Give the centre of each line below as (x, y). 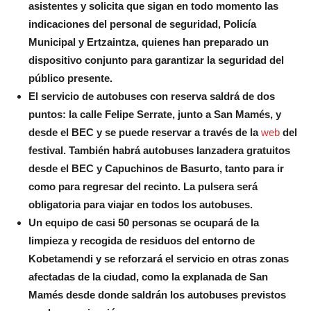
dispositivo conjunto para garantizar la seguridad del (156, 60)
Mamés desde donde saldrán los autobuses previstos (157, 294)
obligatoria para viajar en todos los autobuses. (141, 204)
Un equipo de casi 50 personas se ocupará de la (144, 222)
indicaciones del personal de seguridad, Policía (142, 24)
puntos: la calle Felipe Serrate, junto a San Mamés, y (155, 114)
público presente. (70, 78)
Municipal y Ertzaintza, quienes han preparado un (149, 42)
